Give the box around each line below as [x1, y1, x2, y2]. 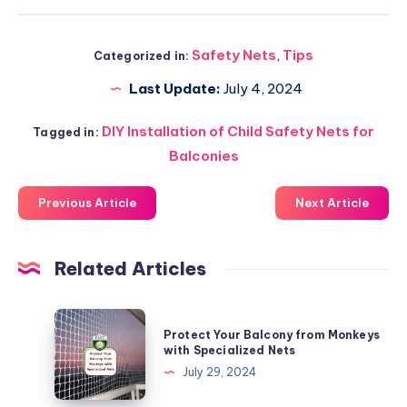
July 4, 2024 [220, 80, 303, 98]
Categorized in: [93, 49, 190, 64]
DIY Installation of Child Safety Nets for [101, 123, 374, 141]
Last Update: [128, 80, 221, 98]
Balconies [168, 147, 239, 165]
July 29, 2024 [183, 365, 256, 380]
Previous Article [38, 195, 136, 211]
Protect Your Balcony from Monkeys [164, 328, 380, 342]
